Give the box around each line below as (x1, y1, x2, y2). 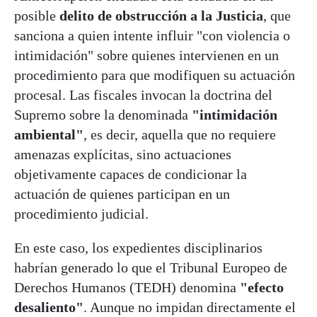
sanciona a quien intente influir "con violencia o (14, 27, 290, 43)
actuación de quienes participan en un (14, 185, 230, 202)
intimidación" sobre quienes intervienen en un (14, 47, 279, 63)
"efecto (240, 279, 284, 295)
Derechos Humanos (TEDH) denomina (14, 279, 240, 295)
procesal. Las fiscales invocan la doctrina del (14, 86, 272, 103)
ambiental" (14, 126, 83, 142)
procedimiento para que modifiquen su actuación (14, 67, 295, 83)
